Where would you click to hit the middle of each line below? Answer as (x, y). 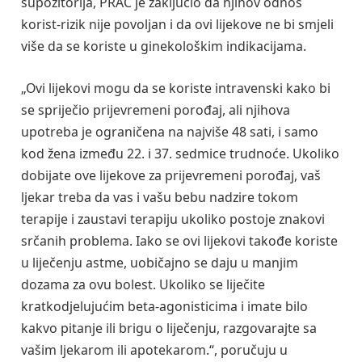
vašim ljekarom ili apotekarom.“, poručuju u (154, 349)
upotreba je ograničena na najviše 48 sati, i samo (170, 131)
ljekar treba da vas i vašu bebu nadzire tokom (160, 197)
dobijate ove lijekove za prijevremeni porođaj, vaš (171, 175)
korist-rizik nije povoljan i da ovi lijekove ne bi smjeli (177, 25)
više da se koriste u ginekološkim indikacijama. (164, 46)
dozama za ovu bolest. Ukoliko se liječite (143, 284)
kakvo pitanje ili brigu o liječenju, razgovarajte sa (169, 328)
